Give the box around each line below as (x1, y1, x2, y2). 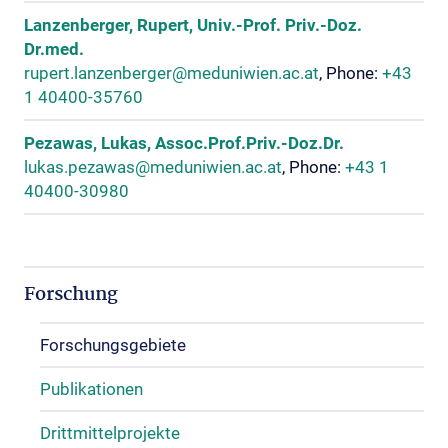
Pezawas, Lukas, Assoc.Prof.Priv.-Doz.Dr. (24, 133, 344, 153)
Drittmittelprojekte (40, 423, 180, 443)
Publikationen (40, 379, 143, 399)
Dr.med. (24, 39, 84, 59)
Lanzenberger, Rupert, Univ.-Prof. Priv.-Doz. (24, 15, 362, 35)
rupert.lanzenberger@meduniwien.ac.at (24, 63, 319, 83)
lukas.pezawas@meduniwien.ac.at (24, 157, 282, 177)
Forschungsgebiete (40, 335, 186, 355)
